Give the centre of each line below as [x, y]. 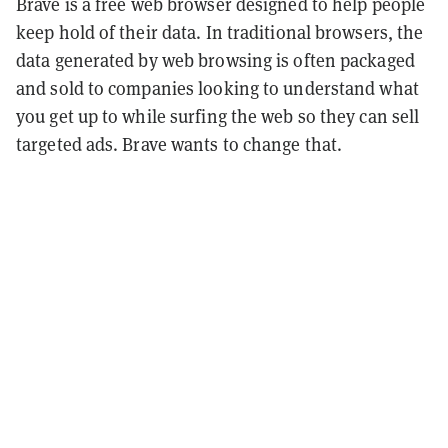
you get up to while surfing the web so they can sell [218, 116]
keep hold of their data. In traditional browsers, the [220, 32]
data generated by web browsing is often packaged [215, 60]
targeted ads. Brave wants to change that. [179, 144]
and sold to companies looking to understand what [217, 88]
